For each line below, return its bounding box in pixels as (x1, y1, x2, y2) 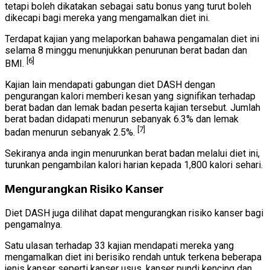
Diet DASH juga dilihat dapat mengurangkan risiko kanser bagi (5, 207, 263, 219)
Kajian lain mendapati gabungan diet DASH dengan (5, 79, 215, 91)
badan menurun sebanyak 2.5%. (5, 127, 137, 139)
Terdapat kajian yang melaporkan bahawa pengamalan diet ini (5, 33, 259, 45)
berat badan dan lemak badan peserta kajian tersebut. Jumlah (5, 102, 260, 114)
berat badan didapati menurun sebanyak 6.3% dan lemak (5, 113, 239, 125)
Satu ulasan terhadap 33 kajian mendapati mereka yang (5, 239, 234, 251)
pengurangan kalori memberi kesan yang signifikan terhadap (5, 90, 256, 102)
